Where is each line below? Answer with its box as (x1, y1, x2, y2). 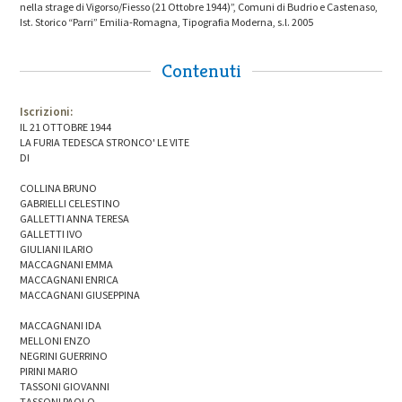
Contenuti (161, 59, 241, 83)
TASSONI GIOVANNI (20, 380, 110, 394)
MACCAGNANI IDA (20, 319, 102, 333)
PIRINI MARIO (20, 364, 79, 379)
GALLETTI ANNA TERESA (20, 212, 130, 226)
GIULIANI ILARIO (20, 242, 94, 257)
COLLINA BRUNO (20, 181, 98, 196)
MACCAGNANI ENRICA (20, 273, 119, 287)
